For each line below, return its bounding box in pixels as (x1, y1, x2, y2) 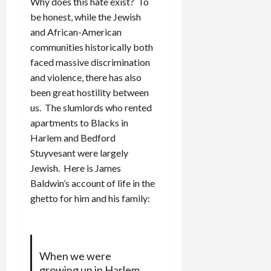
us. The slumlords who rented (30, 101, 152, 113)
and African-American (30, 25, 122, 38)
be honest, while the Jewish (30, 10, 141, 22)
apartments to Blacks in (30, 116, 128, 128)
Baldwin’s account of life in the (30, 177, 155, 189)
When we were (39, 249, 111, 263)
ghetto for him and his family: (30, 192, 150, 204)
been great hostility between (30, 86, 149, 98)
